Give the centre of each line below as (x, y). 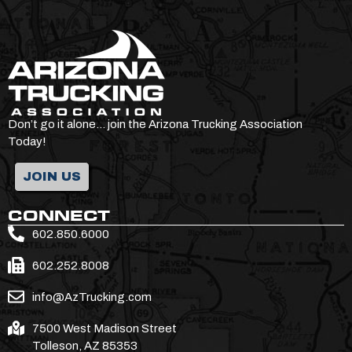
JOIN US (52, 176)
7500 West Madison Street (105, 328)
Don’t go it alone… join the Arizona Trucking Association (155, 125)
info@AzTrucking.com (92, 297)
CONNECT (59, 215)
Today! (28, 142)
